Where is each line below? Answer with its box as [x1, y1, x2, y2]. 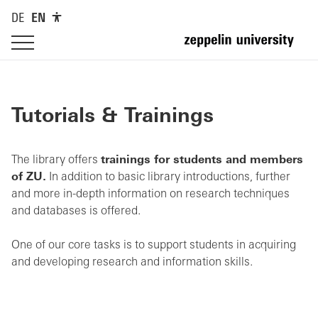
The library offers [11, 155, 101, 166]
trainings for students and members [101, 155, 303, 166]
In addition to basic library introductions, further [46, 172, 290, 183]
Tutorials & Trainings [11, 107, 214, 127]
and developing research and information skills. [11, 257, 253, 268]
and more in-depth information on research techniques [11, 189, 290, 200]
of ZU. [11, 172, 46, 183]
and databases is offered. [11, 206, 143, 217]
